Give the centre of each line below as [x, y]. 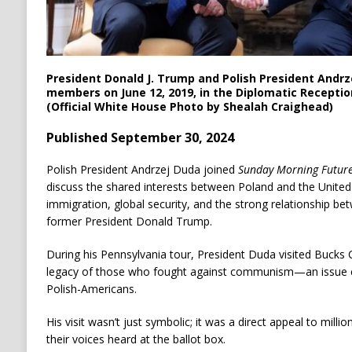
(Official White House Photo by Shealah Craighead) [189, 107]
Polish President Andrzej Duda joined [142, 170]
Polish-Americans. [91, 289]
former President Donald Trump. [129, 222]
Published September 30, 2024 [140, 138]
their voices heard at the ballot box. [136, 339]
